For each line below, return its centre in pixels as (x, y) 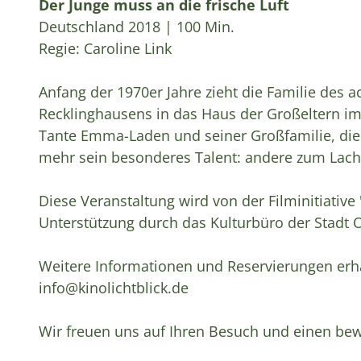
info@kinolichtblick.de (114, 287)
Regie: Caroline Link (105, 48)
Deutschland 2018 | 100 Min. (137, 26)
